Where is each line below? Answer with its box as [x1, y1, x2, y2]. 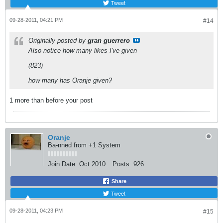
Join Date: [48, 160, 77, 168]
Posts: [112, 160, 131, 168]
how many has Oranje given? [28, 76, 112, 84]
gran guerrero [88, 36, 130, 44]
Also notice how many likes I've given [28, 46, 137, 54]
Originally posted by [28, 36, 88, 44]
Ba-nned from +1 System [48, 141, 120, 149]
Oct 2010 [79, 160, 106, 168]
